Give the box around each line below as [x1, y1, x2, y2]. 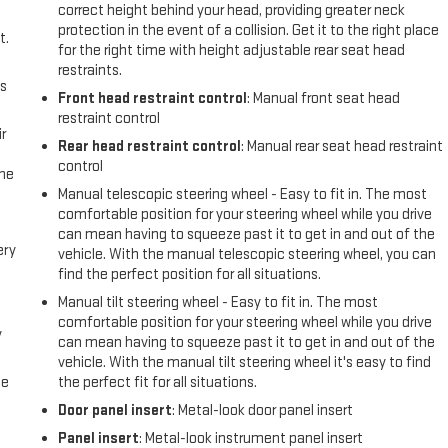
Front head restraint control [58, 89, 248, 109]
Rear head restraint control [58, 137, 242, 157]
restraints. [58, 61, 123, 81]
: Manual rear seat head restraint [241, 137, 444, 157]
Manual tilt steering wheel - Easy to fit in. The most [58, 293, 379, 313]
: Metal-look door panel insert [172, 401, 354, 421]
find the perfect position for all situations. [58, 265, 322, 285]
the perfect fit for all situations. [58, 373, 258, 393]
